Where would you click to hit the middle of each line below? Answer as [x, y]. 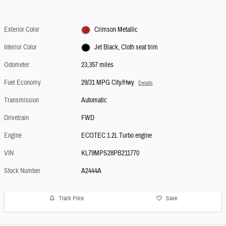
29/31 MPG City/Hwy [108, 83]
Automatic [94, 101]
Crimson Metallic [116, 30]
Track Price [71, 198]
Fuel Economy [22, 83]
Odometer [17, 65]
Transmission [21, 101]
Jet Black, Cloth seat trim [126, 48]
